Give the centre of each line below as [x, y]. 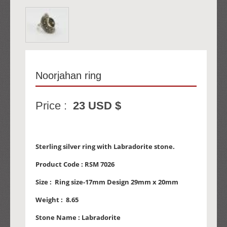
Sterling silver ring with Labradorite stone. [105, 147]
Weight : [51, 200]
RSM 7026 [100, 164]
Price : [54, 106]
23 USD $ [97, 106]
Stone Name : [59, 218]
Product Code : [60, 164]
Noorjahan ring [68, 76]
